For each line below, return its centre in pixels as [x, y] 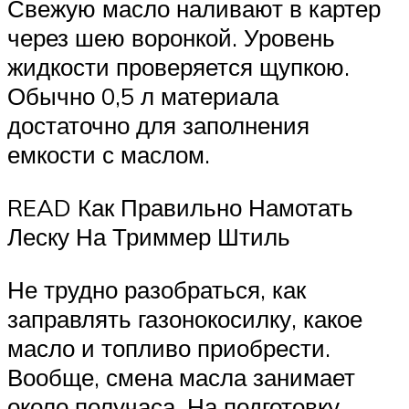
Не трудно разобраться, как [157, 289]
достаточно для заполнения [158, 126]
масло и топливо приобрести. [169, 347]
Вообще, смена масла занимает [181, 377]
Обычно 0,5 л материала [143, 96]
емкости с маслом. [109, 155]
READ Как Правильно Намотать [180, 208]
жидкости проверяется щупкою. [178, 67]
